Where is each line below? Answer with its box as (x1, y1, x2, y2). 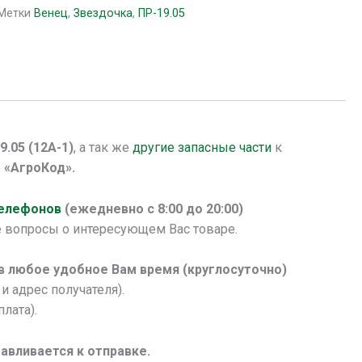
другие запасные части (132, 140, 271, 156)
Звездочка (74, 6, 133, 20)
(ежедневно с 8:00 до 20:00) (64, 200, 243, 217)
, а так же (73, 140, 133, 156)
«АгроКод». (3, 160, 75, 176)
